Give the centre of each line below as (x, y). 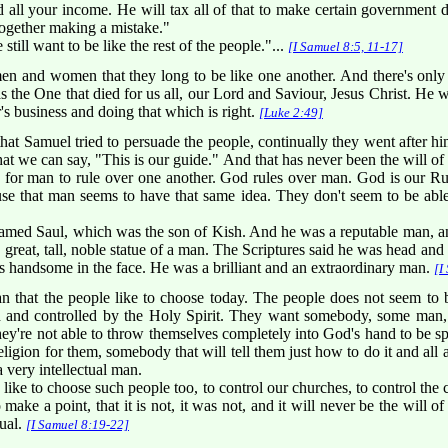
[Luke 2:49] (291, 113)
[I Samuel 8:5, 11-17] (345, 47)
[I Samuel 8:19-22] (77, 425)
